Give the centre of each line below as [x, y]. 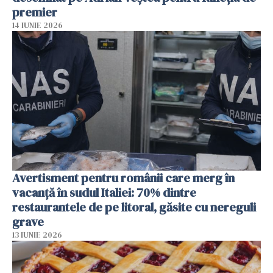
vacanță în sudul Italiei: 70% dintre [104, 193]
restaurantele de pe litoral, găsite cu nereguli [134, 207]
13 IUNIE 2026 [37, 235]
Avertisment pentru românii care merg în [123, 178]
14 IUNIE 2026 [37, 25]
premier [35, 12]
